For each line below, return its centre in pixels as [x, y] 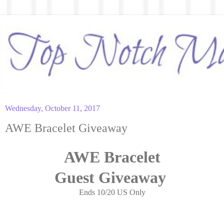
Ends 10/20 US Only [112, 192]
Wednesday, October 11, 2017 [52, 108]
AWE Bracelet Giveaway [66, 127]
